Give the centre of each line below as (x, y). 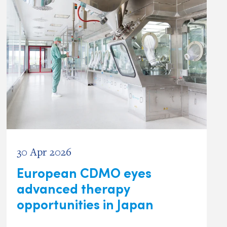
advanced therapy (73, 188)
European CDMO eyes (84, 172)
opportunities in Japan (85, 203)
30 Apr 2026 (44, 152)
